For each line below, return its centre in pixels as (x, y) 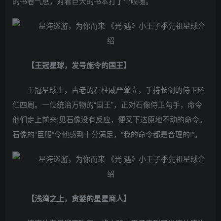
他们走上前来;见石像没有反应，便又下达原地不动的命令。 (110, 119)
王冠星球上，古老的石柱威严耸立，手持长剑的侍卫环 (116, 90)
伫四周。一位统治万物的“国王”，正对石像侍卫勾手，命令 (107, 104)
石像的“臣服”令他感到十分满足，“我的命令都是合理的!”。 (107, 134)
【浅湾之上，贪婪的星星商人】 (79, 198)
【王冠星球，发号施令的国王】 (79, 65)
